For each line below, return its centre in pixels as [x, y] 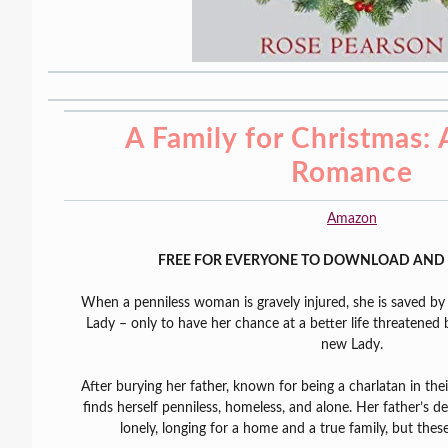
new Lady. [352, 345]
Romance [352, 173]
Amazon [352, 219]
